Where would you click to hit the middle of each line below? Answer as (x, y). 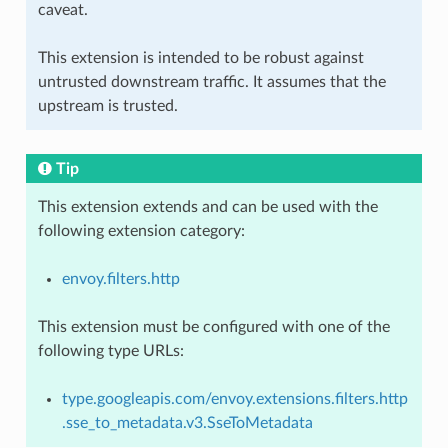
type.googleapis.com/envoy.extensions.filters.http (234, 398)
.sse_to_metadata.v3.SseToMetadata (187, 422)
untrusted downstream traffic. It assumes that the (211, 81)
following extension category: (141, 230)
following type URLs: (110, 350)
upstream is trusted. (107, 105)
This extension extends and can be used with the (207, 206)
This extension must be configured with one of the (213, 326)
